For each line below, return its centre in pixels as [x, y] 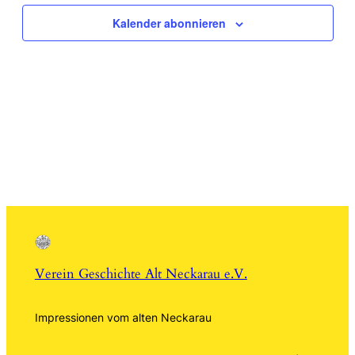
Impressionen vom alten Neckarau [123, 317]
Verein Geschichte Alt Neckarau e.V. [141, 273]
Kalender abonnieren [169, 23]
